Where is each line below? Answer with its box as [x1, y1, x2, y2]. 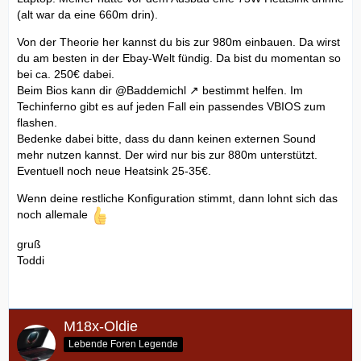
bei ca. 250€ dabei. [17, 67, 114, 81]
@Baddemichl [115, 83, 186, 97]
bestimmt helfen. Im [199, 83, 303, 97]
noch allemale [17, 207, 91, 221]
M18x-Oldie [64, 317, 138, 334]
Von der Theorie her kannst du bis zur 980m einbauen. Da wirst [17, 35, 340, 48]
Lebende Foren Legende [68, 338, 178, 351]
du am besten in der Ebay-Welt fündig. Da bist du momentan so [17, 51, 341, 64]
